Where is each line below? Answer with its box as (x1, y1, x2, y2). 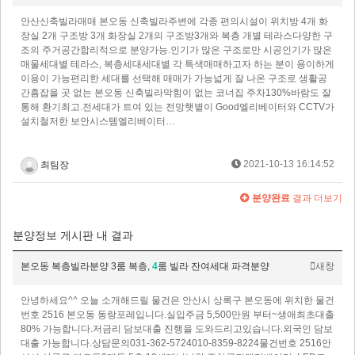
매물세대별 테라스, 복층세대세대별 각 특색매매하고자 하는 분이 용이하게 (21, 59, 334, 71)
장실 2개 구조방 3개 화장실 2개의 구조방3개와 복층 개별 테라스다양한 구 (21, 30, 333, 42)
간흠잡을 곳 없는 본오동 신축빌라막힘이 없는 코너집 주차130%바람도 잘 (21, 87, 331, 99)
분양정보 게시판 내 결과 (13, 229, 133, 242)
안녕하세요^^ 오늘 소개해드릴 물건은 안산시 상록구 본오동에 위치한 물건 (21, 295, 334, 307)
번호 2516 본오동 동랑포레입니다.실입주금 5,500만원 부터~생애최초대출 (21, 309, 334, 321)
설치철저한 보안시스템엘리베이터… (21, 116, 175, 128)
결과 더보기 (290, 193, 342, 204)
